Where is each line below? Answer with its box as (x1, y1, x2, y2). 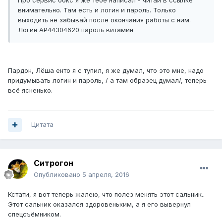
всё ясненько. (8, 86, 53, 95)
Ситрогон (34, 158, 73, 168)
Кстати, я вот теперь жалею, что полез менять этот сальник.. (8, 190, 205, 199)
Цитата (31, 120, 54, 129)
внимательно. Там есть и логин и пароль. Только (18, 6, 176, 14)
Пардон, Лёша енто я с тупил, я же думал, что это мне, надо (8, 66, 204, 75)
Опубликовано (34, 170, 82, 179)
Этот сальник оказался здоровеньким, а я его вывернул (8, 200, 191, 209)
